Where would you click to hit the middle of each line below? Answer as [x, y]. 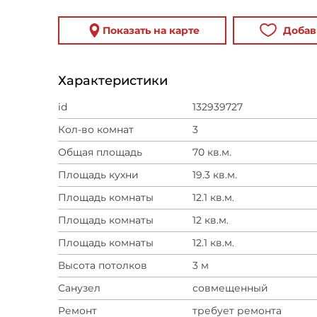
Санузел [79, 288]
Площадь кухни [98, 175]
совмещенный [230, 288]
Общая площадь [100, 152]
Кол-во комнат [96, 129]
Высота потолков [103, 265]
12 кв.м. [211, 220]
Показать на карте [151, 30]
